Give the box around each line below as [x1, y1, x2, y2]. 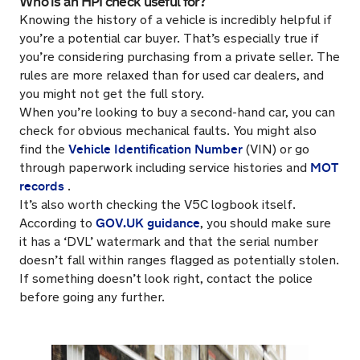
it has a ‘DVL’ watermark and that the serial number [19, 234, 318, 249]
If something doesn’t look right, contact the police [19, 271, 313, 286]
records [19, 178, 64, 194]
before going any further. [19, 289, 165, 305]
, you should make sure [200, 215, 331, 231]
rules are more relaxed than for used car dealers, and [19, 67, 324, 83]
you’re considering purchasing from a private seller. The [19, 49, 340, 64]
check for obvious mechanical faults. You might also [19, 123, 317, 138]
